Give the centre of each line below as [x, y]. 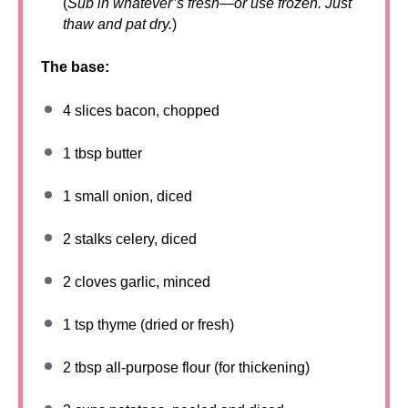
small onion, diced [132, 196]
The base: [75, 67]
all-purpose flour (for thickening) [206, 367]
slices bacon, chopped [145, 111]
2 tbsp [82, 367]
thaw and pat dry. [117, 24]
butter [122, 153]
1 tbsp [82, 153]
